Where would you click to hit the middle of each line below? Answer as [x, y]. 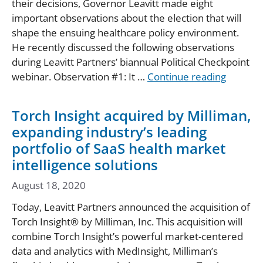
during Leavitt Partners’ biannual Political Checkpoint [131, 62]
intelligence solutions [85, 164]
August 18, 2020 [49, 186]
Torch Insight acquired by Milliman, [131, 115]
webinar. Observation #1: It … [80, 76]
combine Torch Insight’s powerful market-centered [127, 237]
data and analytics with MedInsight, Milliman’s [115, 251]
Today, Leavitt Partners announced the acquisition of [131, 207]
